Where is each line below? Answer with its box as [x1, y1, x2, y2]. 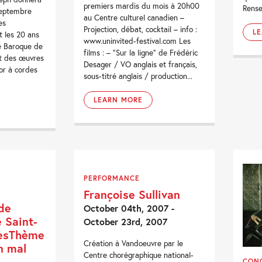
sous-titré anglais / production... [84, 70, 193, 81]
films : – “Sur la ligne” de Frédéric [84, 47, 198, 58]
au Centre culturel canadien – [84, 12, 185, 23]
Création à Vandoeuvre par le [84, 237, 184, 249]
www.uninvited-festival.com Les [84, 35, 191, 46]
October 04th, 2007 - [84, 201, 175, 214]
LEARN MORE [94, 95, 143, 104]
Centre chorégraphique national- [84, 249, 194, 260]
